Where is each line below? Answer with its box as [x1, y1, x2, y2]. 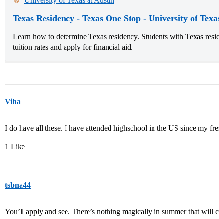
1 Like [5, 142, 25, 151]
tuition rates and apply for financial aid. [13, 43, 133, 51]
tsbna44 [5, 180, 31, 189]
